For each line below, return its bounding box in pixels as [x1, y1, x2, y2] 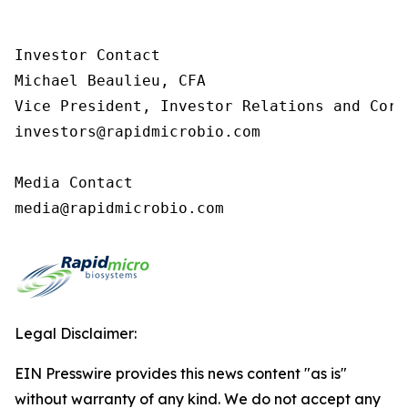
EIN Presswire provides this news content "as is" [15, 363, 347, 382]
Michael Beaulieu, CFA [15, 71, 206, 89]
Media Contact [15, 173, 133, 191]
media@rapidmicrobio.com [15, 199, 224, 217]
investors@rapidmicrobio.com [15, 122, 260, 140]
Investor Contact [15, 46, 160, 64]
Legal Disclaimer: [15, 323, 137, 342]
